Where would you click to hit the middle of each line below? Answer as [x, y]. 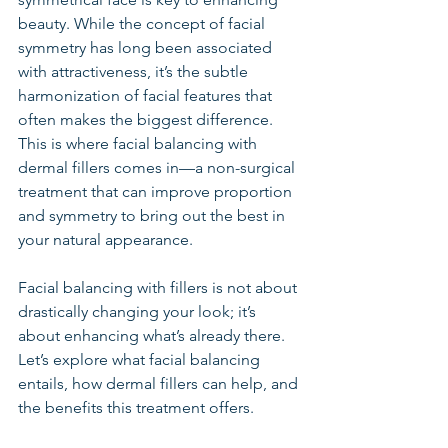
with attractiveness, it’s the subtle [135, 71]
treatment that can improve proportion [157, 191]
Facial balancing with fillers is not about [159, 287]
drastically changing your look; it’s [139, 311]
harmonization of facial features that [147, 95]
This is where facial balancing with [139, 143]
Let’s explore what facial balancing [141, 359]
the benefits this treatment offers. [136, 407]
